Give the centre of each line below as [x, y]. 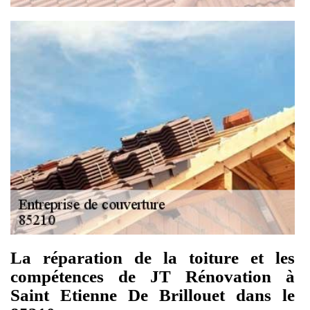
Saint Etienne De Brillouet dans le [153, 295]
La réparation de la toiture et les [153, 258]
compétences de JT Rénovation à [153, 277]
